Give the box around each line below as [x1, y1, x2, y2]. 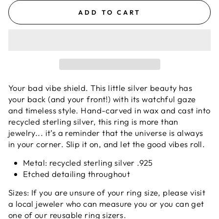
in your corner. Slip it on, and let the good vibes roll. [8, 139, 205, 150]
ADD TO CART [78, 8, 141, 16]
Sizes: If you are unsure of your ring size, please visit [8, 187, 206, 198]
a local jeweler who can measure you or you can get [8, 198, 204, 209]
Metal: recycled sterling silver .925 [23, 157, 153, 168]
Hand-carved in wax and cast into [81, 105, 211, 116]
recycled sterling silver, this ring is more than [8, 116, 178, 127]
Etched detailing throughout [23, 169, 131, 179]
